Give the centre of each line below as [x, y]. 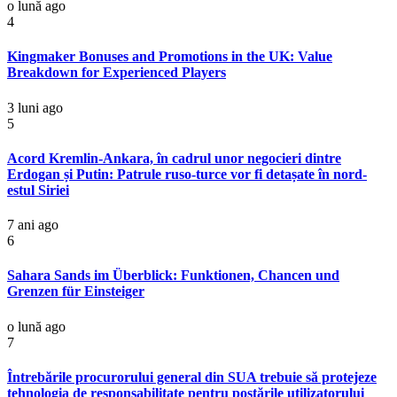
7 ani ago [33, 225]
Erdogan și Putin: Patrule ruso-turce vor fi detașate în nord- [187, 174]
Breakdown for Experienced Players [117, 73]
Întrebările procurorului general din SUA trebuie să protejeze [192, 377]
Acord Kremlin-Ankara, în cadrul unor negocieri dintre [174, 158]
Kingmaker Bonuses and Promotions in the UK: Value [170, 57]
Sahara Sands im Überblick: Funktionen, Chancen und [173, 276]
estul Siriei [38, 190]
